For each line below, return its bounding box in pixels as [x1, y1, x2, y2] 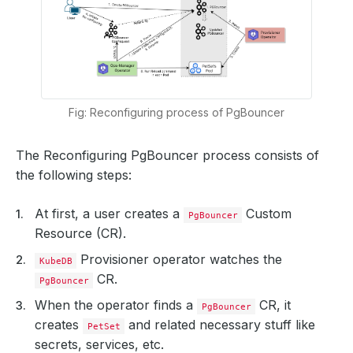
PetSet [87, 320, 121, 332]
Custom [242, 205, 292, 221]
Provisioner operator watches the [76, 251, 283, 267]
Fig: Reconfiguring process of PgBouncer [69, 105, 284, 119]
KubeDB [39, 255, 72, 266]
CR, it [255, 296, 292, 313]
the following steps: [16, 166, 132, 183]
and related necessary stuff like [124, 316, 316, 333]
